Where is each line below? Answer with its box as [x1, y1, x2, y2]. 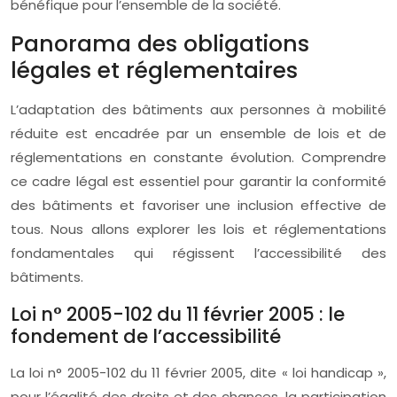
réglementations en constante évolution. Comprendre [11, 148, 386, 167]
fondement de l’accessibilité [11, 323, 281, 349]
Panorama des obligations [11, 28, 309, 59]
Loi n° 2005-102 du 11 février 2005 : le [11, 301, 345, 327]
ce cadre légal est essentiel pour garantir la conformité [11, 172, 386, 191]
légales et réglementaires [11, 55, 298, 86]
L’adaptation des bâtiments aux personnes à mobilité [11, 100, 386, 119]
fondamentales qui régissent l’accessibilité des [11, 244, 386, 262]
